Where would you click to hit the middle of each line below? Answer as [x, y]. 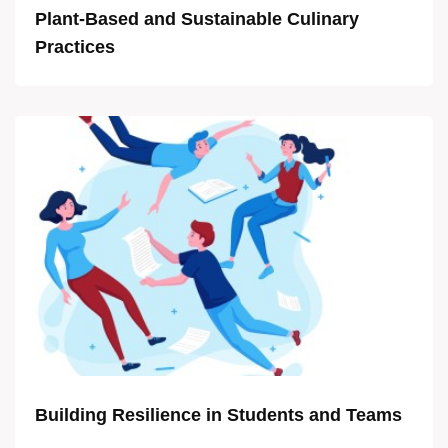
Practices [75, 47]
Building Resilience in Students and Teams [218, 415]
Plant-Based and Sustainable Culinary [197, 19]
